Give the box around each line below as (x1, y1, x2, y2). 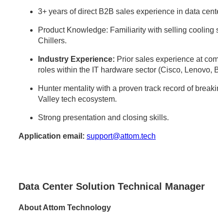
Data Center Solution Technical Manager (18, 181, 205, 192)
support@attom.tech (87, 132, 156, 141)
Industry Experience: (38, 55, 115, 64)
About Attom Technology (18, 203, 111, 212)
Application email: (18, 132, 85, 141)
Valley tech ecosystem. (38, 95, 117, 104)
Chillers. (38, 36, 67, 45)
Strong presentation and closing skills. (38, 113, 169, 122)
